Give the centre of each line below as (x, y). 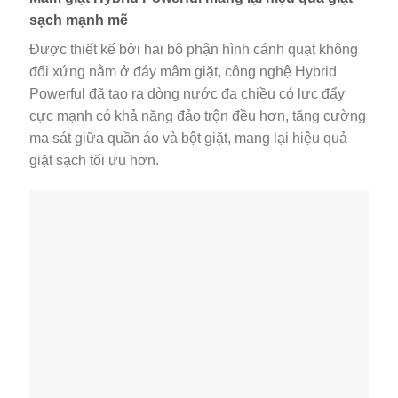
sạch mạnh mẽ (79, 20)
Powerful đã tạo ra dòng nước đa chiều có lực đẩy (187, 94)
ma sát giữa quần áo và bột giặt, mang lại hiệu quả (188, 139)
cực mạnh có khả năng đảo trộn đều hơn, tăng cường (198, 116)
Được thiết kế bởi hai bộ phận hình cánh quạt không (194, 50)
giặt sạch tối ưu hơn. (94, 161)
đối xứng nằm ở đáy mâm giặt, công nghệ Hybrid (183, 72)
